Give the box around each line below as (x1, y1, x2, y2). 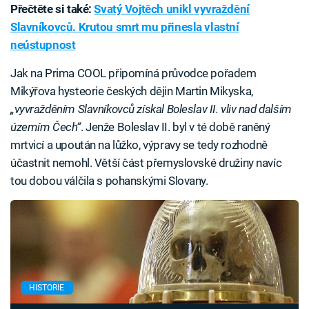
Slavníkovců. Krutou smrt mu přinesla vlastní (10, 20, 239, 34)
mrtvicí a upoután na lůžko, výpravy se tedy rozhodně (10, 138, 268, 152)
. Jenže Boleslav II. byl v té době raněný (80, 120, 270, 134)
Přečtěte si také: (10, 2, 94, 17)
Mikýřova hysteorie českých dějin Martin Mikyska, (10, 84, 253, 99)
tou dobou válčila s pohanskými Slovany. (10, 174, 208, 188)
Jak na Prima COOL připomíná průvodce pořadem (10, 66, 257, 81)
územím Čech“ (10, 120, 81, 134)
